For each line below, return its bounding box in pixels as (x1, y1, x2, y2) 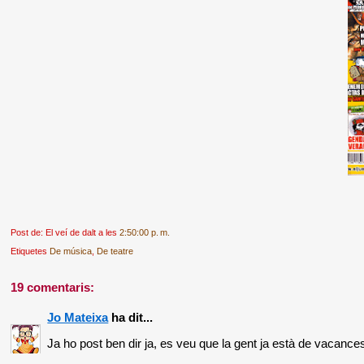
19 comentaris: (11, 280, 95, 295)
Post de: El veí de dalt (11, 227, 99, 238)
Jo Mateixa (47, 310, 109, 325)
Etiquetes (11, 246, 50, 257)
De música (50, 246, 93, 257)
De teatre (97, 246, 134, 257)
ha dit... (108, 310, 154, 325)
